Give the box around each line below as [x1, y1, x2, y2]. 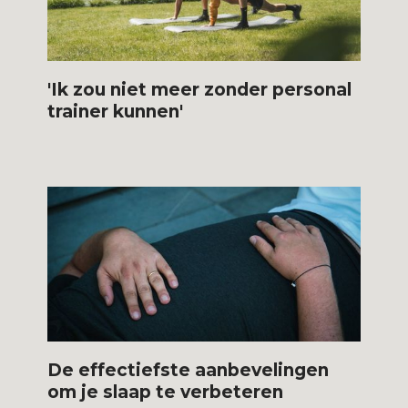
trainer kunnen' [47, 100, 184, 122]
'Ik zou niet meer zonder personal [47, 78, 352, 100]
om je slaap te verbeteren [47, 381, 284, 403]
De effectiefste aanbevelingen [47, 359, 330, 381]
